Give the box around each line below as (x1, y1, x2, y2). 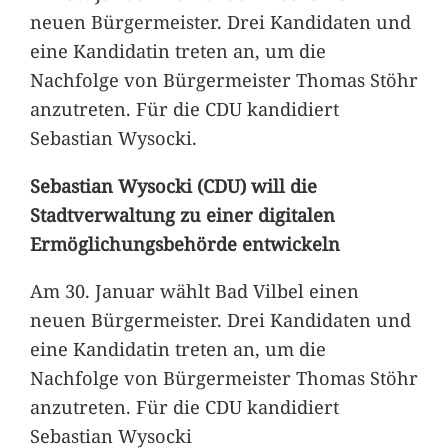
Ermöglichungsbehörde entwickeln (29, 230, 340, 256)
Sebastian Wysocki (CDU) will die (29, 172, 317, 198)
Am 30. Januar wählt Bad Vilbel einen (29, 277, 359, 303)
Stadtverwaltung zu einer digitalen (29, 201, 335, 227)
